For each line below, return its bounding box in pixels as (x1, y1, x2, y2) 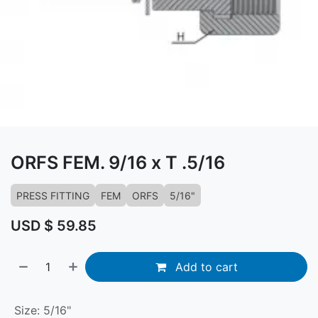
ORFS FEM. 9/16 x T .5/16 (11, 152, 225, 173)
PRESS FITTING (16, 190, 89, 202)
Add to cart (171, 260, 238, 274)
